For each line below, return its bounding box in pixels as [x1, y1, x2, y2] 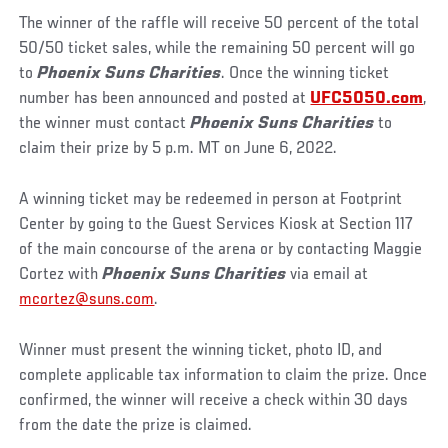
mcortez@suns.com [19, 290, 155, 309]
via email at [286, 265, 369, 284]
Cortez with [19, 265, 103, 284]
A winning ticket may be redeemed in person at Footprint [19, 190, 403, 209]
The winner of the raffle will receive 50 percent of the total [19, 14, 420, 33]
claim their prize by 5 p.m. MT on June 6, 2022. [19, 139, 338, 158]
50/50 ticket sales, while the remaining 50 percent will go [19, 39, 416, 58]
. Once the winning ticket [221, 64, 390, 83]
